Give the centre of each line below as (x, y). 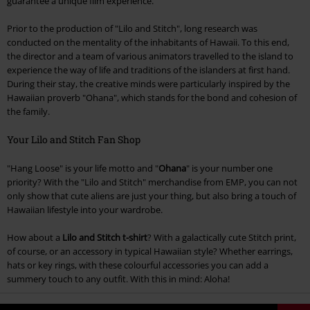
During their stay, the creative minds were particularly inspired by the (148, 84)
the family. (28, 112)
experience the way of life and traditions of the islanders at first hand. (148, 70)
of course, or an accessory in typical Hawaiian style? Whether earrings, (150, 252)
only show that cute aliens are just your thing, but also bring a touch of (152, 196)
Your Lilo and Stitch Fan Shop (74, 140)
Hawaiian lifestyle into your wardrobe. (85, 210)
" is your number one (229, 168)
